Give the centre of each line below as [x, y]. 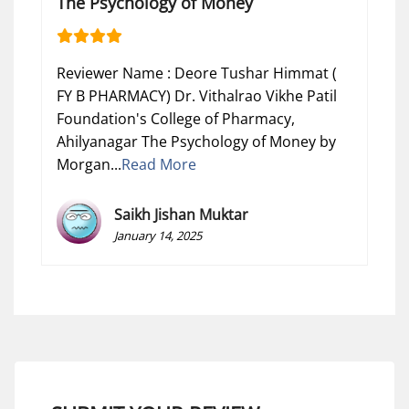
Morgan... [89, 164]
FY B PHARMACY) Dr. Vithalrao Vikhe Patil [197, 95]
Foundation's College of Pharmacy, [176, 118]
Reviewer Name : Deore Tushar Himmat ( [197, 73]
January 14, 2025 [158, 235]
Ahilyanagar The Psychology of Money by [196, 141]
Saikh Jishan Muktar [182, 214]
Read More [159, 164]
